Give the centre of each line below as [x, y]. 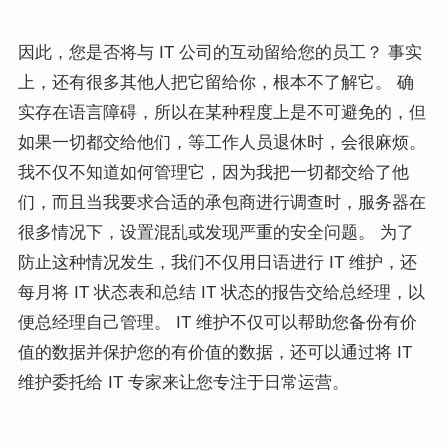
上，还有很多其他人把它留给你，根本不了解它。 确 [215, 83]
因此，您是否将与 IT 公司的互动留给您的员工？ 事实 [219, 53]
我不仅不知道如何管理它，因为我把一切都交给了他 [213, 173]
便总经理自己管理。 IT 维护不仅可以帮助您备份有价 [217, 323]
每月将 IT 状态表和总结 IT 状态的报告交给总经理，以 [221, 293]
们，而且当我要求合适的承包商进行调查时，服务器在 [221, 203]
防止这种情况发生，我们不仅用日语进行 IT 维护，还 [217, 263]
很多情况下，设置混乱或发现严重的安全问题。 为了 [215, 233]
